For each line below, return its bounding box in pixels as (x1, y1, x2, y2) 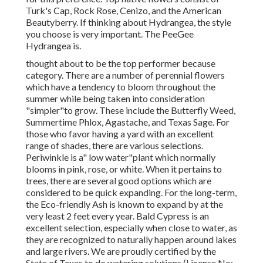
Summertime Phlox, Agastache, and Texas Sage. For (26, 116, 230, 128)
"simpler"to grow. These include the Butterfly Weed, (26, 104, 235, 116)
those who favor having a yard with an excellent (26, 128, 214, 140)
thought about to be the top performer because (26, 58, 215, 69)
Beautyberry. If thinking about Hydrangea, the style (26, 16, 231, 28)
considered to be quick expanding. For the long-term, (26, 187, 237, 198)
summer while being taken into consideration (26, 93, 205, 104)
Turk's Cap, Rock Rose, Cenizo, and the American (26, 5, 221, 16)
